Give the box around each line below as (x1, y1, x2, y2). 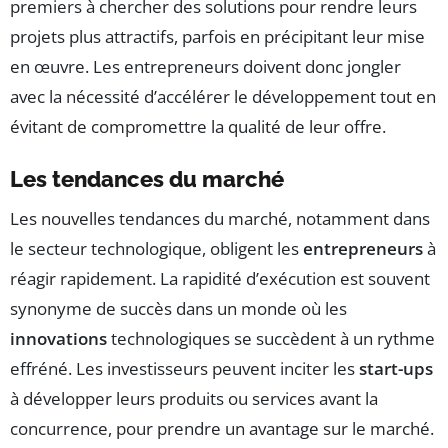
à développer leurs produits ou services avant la (10, 387, 378, 411)
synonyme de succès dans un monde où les (10, 297, 347, 321)
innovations (10, 327, 107, 351)
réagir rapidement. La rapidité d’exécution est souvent (10, 267, 430, 291)
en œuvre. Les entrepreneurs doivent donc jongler (10, 55, 401, 79)
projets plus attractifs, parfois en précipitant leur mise (10, 25, 425, 49)
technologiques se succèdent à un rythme (107, 327, 435, 351)
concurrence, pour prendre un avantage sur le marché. (10, 417, 434, 441)
